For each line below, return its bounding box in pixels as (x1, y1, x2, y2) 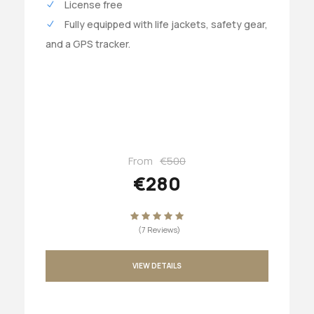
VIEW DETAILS (132, 260, 182, 271)
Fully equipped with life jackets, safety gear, (62, 17, 268, 31)
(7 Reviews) (138, 224, 180, 235)
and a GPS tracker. (46, 36, 130, 50)
